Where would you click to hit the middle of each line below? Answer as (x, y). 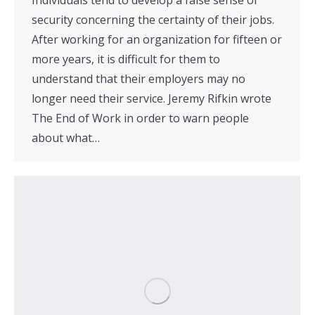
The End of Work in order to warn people (140, 118)
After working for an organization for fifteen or (157, 39)
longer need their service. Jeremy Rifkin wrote (152, 98)
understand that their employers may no (139, 78)
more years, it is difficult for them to (126, 59)
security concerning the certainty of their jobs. (153, 19)
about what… (66, 137)
